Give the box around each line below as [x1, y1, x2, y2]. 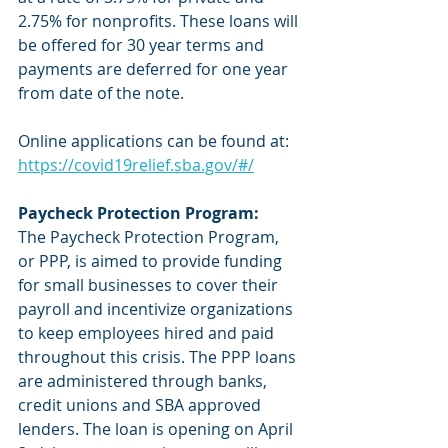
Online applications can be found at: [18, 130, 293, 152]
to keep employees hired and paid [18, 322, 278, 344]
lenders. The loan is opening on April [18, 418, 297, 440]
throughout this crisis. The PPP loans [18, 346, 300, 368]
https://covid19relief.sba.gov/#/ [18, 154, 254, 176]
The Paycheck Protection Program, [18, 226, 283, 248]
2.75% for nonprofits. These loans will [18, 10, 302, 32]
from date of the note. [18, 82, 188, 104]
